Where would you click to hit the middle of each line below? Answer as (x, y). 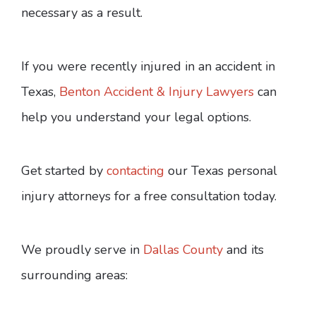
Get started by (64, 171)
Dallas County (183, 250)
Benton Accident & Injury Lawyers (157, 92)
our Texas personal (221, 171)
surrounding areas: (74, 275)
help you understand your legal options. (136, 117)
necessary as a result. (82, 13)
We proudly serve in (82, 250)
